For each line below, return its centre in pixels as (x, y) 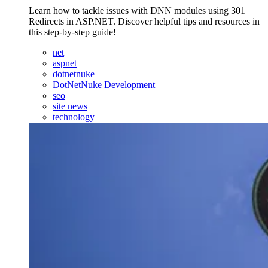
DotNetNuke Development (104, 85)
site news (70, 106)
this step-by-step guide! (72, 32)
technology (74, 117)
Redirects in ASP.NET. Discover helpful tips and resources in (144, 22)
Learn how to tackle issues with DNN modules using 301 (137, 11)
